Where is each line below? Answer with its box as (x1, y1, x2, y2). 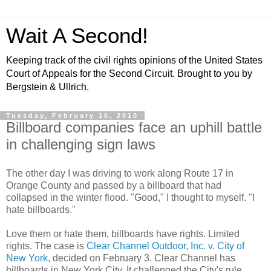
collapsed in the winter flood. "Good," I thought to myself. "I (6, 192, 255, 203)
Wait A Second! (6, 24, 148, 47)
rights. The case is (6, 240, 87, 251)
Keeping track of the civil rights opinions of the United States (6, 55, 263, 65)
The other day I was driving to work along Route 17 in (6, 168, 233, 178)
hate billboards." (6, 204, 76, 215)
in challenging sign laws (6, 136, 155, 152)
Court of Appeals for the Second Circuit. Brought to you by (6, 68, 252, 79)
